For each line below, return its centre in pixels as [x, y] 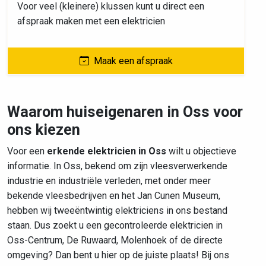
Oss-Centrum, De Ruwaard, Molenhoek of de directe [115, 240]
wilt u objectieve [201, 151]
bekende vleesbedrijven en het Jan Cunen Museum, [114, 196]
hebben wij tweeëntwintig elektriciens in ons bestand [117, 210]
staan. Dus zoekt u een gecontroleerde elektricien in [115, 225]
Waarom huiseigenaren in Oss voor [125, 112]
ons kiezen [44, 130]
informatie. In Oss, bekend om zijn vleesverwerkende [117, 166]
